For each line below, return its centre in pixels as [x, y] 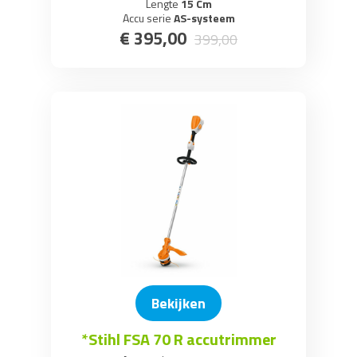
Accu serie [147, 18]
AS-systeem [203, 18]
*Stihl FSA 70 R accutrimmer [178, 339]
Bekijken [178, 303]
